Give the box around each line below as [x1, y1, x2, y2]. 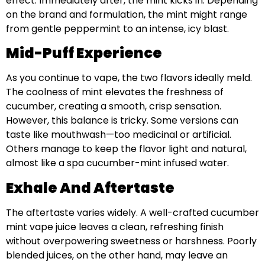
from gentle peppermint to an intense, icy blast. [6, 22, 229, 36]
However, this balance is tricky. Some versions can [6, 114, 238, 128]
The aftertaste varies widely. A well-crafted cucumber [6, 205, 259, 219]
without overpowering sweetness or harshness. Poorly [6, 234, 257, 248]
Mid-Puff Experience [6, 43, 162, 63]
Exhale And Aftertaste [6, 177, 174, 198]
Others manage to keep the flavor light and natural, [6, 142, 247, 156]
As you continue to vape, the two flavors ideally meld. [6, 71, 252, 85]
